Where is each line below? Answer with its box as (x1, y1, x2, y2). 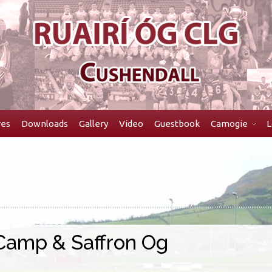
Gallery (79, 118, 108, 129)
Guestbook (154, 118, 200, 129)
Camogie (211, 118, 248, 129)
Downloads (21, 118, 68, 129)
